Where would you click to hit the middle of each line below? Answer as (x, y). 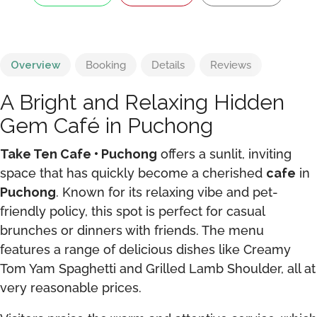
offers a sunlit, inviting (224, 154)
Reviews (231, 65)
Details (168, 65)
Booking (106, 65)
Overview (35, 65)
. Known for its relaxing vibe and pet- (167, 192)
